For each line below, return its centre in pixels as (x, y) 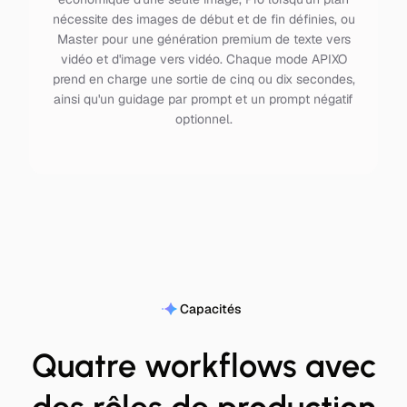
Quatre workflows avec (203, 366)
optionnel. (203, 119)
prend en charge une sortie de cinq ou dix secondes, (203, 79)
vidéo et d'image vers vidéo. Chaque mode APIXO (203, 59)
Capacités (211, 309)
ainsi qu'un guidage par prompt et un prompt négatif (203, 99)
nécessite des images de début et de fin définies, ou (203, 19)
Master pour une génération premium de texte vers (203, 39)
